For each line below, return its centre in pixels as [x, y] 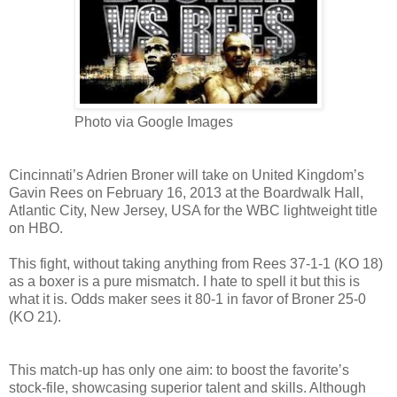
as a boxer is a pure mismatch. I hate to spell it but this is [184, 281]
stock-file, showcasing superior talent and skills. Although [187, 387]
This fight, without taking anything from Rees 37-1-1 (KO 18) [196, 263]
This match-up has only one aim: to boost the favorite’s [179, 370]
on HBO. [36, 228]
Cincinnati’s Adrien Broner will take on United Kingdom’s [187, 175]
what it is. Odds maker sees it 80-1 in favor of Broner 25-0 [187, 299]
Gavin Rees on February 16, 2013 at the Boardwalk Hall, [186, 192]
